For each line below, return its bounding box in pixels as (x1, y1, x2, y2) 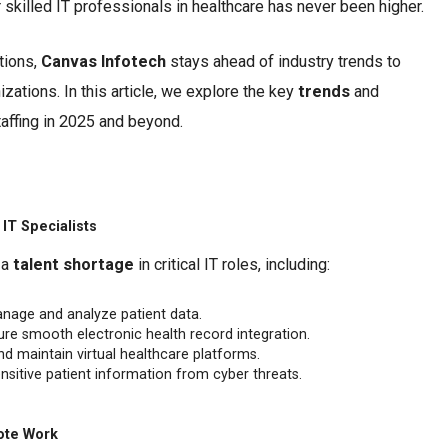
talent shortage (13, 254, 134, 274)
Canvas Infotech (41, 52, 166, 71)
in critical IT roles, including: (134, 254, 330, 274)
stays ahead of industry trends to (166, 52, 401, 71)
